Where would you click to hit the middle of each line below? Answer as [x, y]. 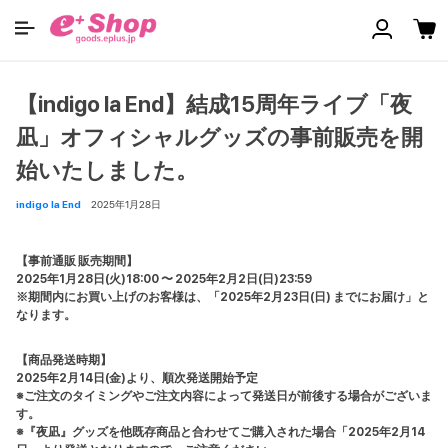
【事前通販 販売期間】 [77, 261]
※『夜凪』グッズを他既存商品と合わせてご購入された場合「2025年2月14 [220, 432]
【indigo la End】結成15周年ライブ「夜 [214, 104]
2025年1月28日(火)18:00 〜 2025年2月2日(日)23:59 [164, 279]
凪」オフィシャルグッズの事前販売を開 [219, 137]
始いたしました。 [107, 170]
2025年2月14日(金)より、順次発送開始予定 [137, 378]
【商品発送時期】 [64, 360]
